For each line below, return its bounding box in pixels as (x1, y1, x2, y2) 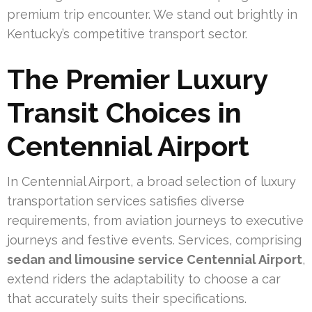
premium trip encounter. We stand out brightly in (7, 6, 297, 22)
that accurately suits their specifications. (7, 290, 247, 306)
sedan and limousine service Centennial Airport (7, 251, 302, 267)
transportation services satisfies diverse (7, 193, 244, 208)
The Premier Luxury (7, 62, 267, 95)
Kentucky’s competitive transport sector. (7, 26, 247, 41)
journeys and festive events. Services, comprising (7, 232, 302, 247)
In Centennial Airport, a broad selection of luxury (7, 173, 296, 189)
